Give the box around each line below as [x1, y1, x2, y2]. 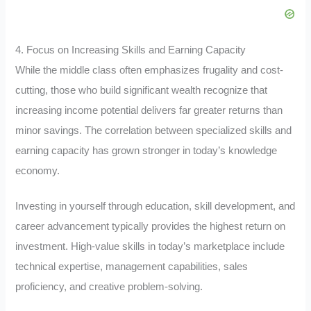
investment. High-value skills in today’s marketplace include [15, 240, 285, 252]
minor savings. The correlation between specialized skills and [15, 125, 292, 137]
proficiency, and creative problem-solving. [15, 280, 203, 292]
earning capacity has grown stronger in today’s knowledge [15, 145, 278, 157]
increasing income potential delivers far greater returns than [15, 105, 283, 117]
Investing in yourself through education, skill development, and [15, 200, 296, 212]
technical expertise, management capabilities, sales [15, 260, 249, 272]
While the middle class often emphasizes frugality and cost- [15, 65, 284, 76]
